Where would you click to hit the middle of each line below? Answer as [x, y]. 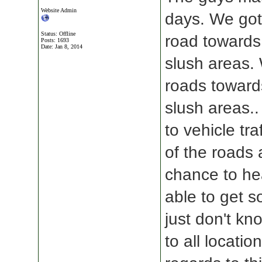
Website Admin [59, 10]
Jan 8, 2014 [69, 46]
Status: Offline [58, 34]
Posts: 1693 [55, 40]
